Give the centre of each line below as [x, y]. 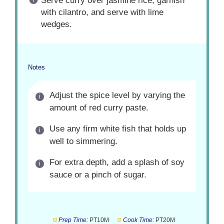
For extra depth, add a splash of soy [117, 162]
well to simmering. [83, 141]
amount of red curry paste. [99, 108]
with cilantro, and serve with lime [102, 12]
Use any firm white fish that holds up [117, 129]
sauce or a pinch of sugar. [98, 175]
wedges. [56, 24]
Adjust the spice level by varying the [117, 95]
